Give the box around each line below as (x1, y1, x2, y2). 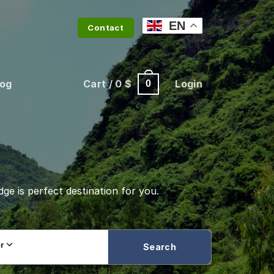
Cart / (83, 78, 116, 91)
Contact (87, 22, 124, 32)
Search (143, 241, 177, 252)
